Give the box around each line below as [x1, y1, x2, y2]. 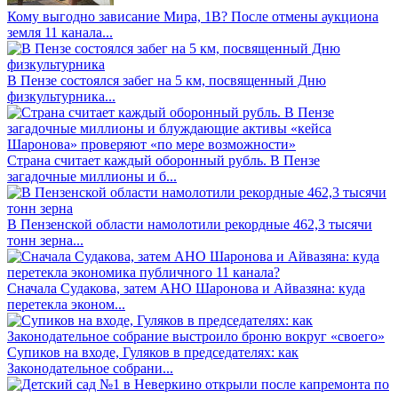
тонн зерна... [7, 233, 84, 249]
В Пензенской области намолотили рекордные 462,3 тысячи [7, 217, 372, 233]
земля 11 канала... [7, 25, 113, 41]
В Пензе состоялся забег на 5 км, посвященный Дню [7, 73, 326, 89]
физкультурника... [7, 89, 115, 105]
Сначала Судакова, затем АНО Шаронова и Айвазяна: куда [7, 281, 365, 297]
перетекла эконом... [7, 297, 125, 313]
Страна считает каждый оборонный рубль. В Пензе [7, 153, 320, 169]
